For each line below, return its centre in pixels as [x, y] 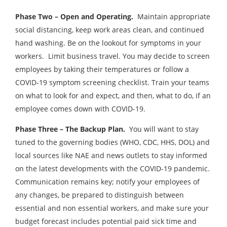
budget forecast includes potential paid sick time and [106, 221]
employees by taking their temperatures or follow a [102, 69]
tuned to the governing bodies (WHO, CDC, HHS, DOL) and [112, 142]
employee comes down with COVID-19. [80, 109]
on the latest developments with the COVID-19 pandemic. [112, 168]
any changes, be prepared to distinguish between [100, 195]
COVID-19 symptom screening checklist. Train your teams [112, 82]
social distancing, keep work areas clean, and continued [110, 30]
